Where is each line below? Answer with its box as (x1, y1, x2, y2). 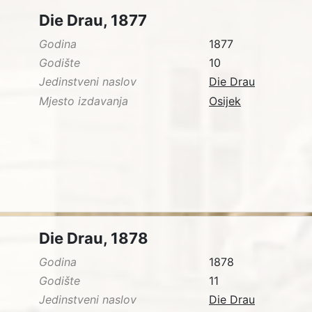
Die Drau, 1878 (39, 229, 148, 248)
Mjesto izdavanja (39, 93, 128, 108)
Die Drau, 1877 (39, 11, 147, 30)
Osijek (209, 93, 241, 108)
